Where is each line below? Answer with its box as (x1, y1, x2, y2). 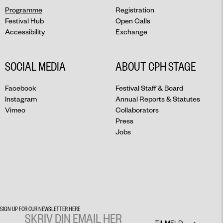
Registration (115, 5, 154, 14)
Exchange (115, 27, 147, 36)
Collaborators (115, 105, 159, 114)
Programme (5, 5, 42, 14)
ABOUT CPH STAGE (115, 58, 196, 74)
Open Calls (115, 16, 150, 25)
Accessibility (5, 27, 45, 36)
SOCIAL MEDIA (5, 58, 66, 74)
